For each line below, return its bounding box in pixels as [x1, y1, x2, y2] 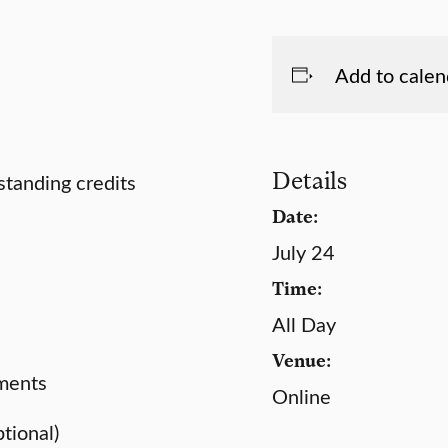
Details [272, 165, 347, 194]
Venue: [272, 348, 331, 371]
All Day [272, 310, 336, 337]
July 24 [272, 238, 335, 265]
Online [272, 382, 331, 409]
